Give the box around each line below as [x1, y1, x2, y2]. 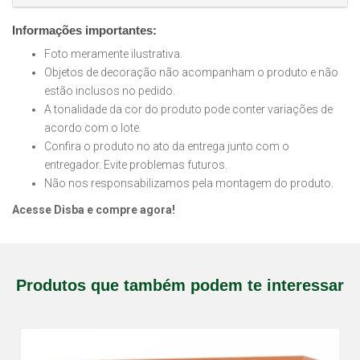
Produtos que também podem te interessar [16, 276, 344, 294]
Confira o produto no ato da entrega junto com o [44, 140, 289, 153]
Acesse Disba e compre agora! [12, 203, 175, 216]
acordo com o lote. [44, 121, 141, 134]
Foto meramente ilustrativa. [44, 47, 182, 60]
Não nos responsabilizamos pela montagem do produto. [44, 177, 333, 190]
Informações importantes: [12, 23, 157, 37]
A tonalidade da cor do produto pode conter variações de [44, 103, 333, 116]
